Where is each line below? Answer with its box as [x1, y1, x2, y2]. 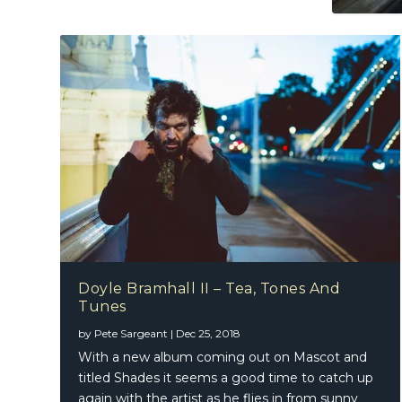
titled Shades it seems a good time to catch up [78, 369, 374, 386]
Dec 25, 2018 [176, 326, 241, 340]
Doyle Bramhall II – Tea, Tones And [78, 279, 341, 297]
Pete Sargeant [94, 326, 169, 340]
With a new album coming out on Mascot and [78, 348, 368, 365]
